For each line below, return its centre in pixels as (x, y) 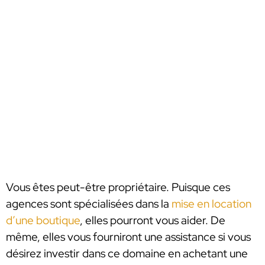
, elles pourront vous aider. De (153, 221)
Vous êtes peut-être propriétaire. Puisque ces (118, 188)
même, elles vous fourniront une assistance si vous (128, 237)
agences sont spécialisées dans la (89, 204)
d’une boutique (43, 221)
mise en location (211, 204)
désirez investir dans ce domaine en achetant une (127, 254)
